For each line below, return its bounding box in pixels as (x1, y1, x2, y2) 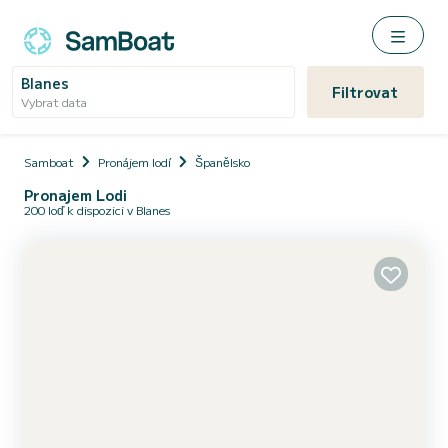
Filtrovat (332, 82, 399, 102)
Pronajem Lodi (24, 185, 127, 205)
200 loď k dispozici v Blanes (24, 201, 170, 218)
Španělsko (195, 153, 250, 170)
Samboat (24, 153, 74, 170)
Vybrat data (21, 93, 87, 110)
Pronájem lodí (98, 153, 171, 170)
